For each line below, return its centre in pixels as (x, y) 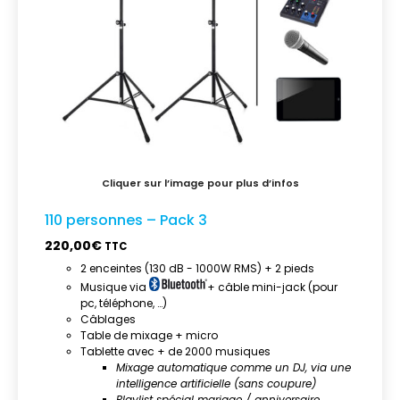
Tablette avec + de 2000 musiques (175, 351)
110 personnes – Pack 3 (126, 221)
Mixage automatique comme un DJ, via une (233, 367)
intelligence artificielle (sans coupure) (216, 383)
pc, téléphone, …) (124, 303)
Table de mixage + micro (149, 335)
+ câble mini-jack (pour (272, 287)
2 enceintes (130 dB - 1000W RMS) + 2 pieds (197, 268)
